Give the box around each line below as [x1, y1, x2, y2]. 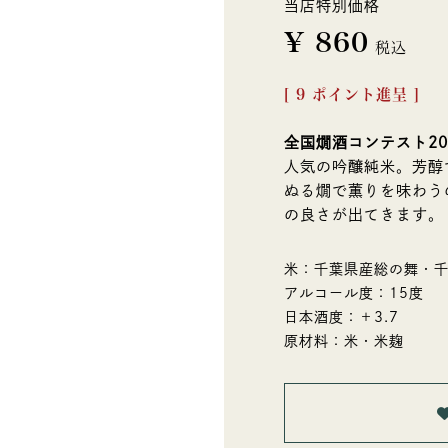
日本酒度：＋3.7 [284, 310, 399, 325]
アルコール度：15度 [284, 286, 424, 301]
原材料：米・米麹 [284, 334, 404, 349]
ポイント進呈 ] [312, 87, 420, 103]
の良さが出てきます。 [284, 207, 444, 223]
